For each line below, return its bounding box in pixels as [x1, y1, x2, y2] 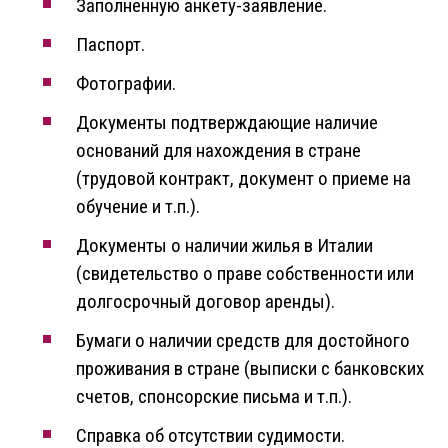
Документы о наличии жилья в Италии [76, 234, 373, 258]
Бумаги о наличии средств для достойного [76, 329, 410, 353]
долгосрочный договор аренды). [76, 290, 335, 314]
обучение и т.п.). [76, 195, 200, 219]
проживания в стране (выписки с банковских [76, 357, 424, 381]
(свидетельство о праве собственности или [76, 262, 414, 286]
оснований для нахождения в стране [76, 139, 361, 163]
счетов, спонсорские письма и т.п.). [76, 385, 352, 409]
